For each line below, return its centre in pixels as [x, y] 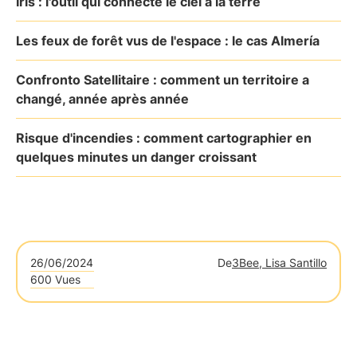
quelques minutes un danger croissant [136, 157]
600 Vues [55, 279]
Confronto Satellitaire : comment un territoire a [163, 80]
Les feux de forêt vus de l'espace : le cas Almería [168, 41]
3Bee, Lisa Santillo [279, 263]
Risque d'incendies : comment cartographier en [164, 138]
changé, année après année [102, 99]
